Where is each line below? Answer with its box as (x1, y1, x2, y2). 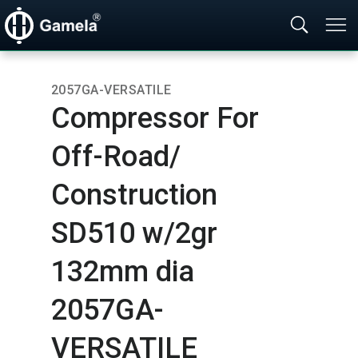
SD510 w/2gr (51, 217, 217, 250)
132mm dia (51, 255, 194, 288)
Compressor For (51, 101, 259, 135)
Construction (51, 178, 217, 212)
